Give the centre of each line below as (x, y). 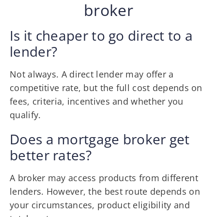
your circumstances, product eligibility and (100, 205)
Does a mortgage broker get (100, 139)
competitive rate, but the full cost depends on (106, 87)
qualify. (25, 115)
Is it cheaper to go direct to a (101, 35)
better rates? (51, 155)
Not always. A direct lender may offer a (92, 74)
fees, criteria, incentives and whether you (97, 101)
